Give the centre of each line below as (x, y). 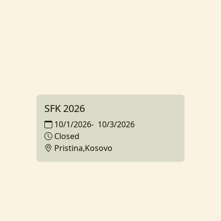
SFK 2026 (65, 108)
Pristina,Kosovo (83, 148)
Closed (67, 136)
